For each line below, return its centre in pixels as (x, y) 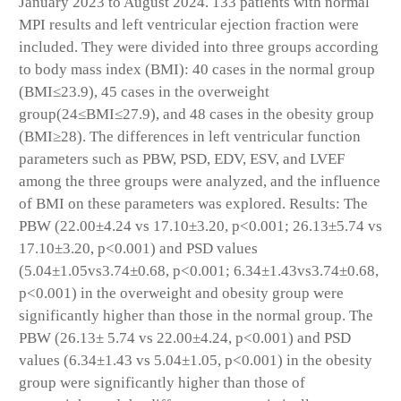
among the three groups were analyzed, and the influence (200, 182)
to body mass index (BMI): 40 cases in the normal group (197, 70)
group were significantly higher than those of (162, 383)
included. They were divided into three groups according (199, 47)
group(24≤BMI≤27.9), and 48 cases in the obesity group (196, 115)
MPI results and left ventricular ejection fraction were (189, 25)
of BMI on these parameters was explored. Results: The (193, 204)
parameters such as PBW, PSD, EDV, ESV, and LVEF (182, 159)
